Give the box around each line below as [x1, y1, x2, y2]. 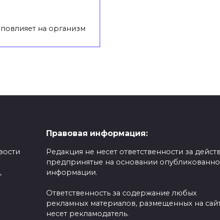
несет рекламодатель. [46, 209, 129, 219]
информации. [46, 168, 97, 177]
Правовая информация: [46, 129, 148, 138]
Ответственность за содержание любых [46, 189, 197, 198]
